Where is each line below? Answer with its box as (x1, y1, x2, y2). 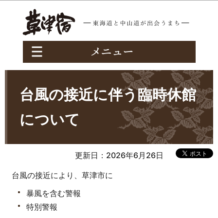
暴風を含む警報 (26, 188, 81, 199)
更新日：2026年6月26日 (75, 150, 163, 161)
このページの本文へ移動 (66, 1, 152, 11)
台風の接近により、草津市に (11, 170, 113, 180)
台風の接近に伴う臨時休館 (19, 86, 196, 103)
